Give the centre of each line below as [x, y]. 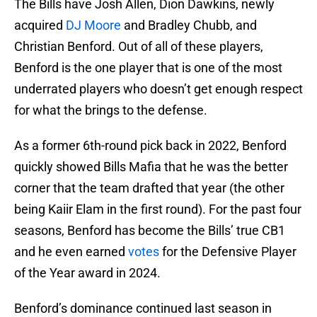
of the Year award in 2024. [87, 273]
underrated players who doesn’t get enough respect [158, 89]
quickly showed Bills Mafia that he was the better [151, 167]
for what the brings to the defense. [111, 110]
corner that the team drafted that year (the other [149, 188]
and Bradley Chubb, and [189, 25]
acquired [40, 25]
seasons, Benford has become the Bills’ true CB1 [150, 231]
